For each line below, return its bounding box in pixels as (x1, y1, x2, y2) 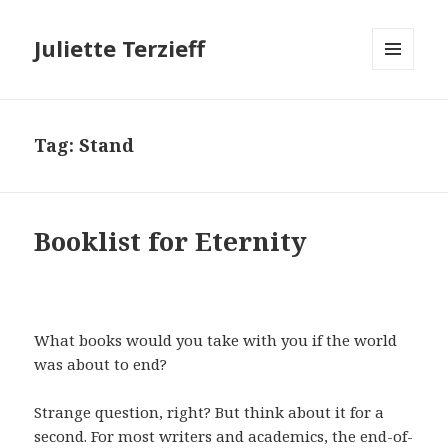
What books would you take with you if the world (34, 330, 398, 351)
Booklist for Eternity (34, 223, 308, 260)
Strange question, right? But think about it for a (34, 402, 385, 423)
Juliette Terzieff (34, 33, 206, 64)
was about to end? (34, 354, 168, 375)
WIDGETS (372, 103, 431, 121)
